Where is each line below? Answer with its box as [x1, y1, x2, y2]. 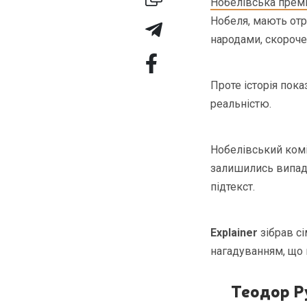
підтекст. [210, 180, 255, 193]
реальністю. [210, 97, 271, 110]
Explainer [210, 226, 258, 239]
